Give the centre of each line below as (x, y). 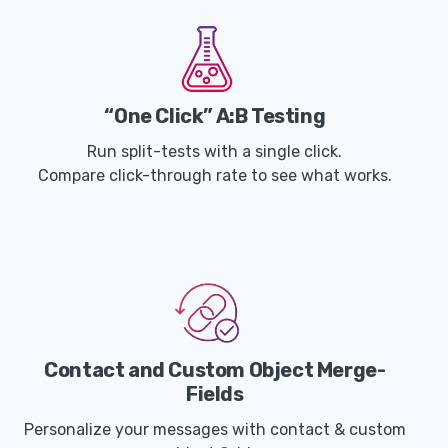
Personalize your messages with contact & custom (214, 430)
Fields (215, 394)
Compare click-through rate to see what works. (214, 176)
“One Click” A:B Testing (215, 116)
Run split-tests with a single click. (215, 152)
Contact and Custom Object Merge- (215, 370)
